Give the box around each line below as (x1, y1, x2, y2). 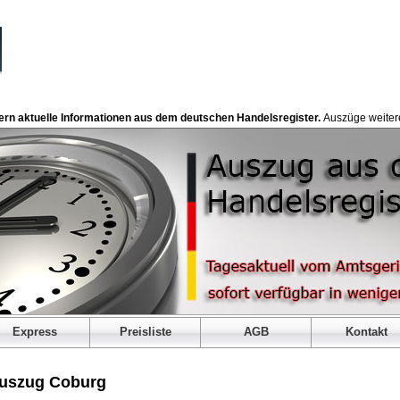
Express (12, 325, 57, 338)
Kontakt (346, 325, 387, 338)
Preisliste (119, 325, 171, 338)
